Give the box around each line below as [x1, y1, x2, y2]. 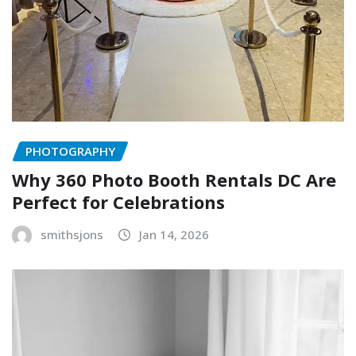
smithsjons [41, 226, 103, 243]
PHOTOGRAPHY [25, 142, 115, 159]
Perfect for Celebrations [12, 190, 225, 215]
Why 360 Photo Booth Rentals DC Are [12, 168, 336, 192]
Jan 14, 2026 [139, 226, 209, 243]
